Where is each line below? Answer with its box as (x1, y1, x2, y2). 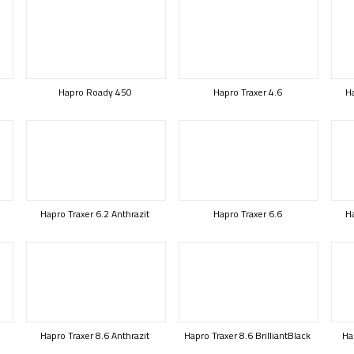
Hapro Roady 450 (58, 85, 132, 100)
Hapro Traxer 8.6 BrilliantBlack (184, 328, 311, 343)
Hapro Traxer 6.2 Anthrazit (40, 206, 149, 221)
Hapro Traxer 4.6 (213, 85, 282, 100)
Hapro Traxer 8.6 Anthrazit (40, 328, 149, 343)
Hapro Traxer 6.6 (213, 206, 282, 221)
